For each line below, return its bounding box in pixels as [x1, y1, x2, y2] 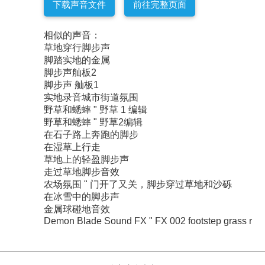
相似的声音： [44, 30, 101, 40]
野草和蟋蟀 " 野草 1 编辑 [44, 105, 147, 115]
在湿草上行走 [44, 142, 101, 152]
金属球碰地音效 [44, 204, 110, 214]
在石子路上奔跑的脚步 [44, 130, 138, 140]
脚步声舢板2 [44, 67, 96, 77]
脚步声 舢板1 [44, 80, 99, 90]
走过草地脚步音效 [44, 167, 119, 177]
